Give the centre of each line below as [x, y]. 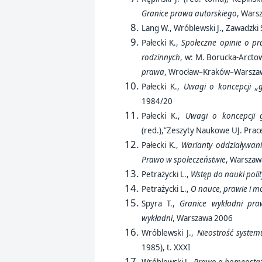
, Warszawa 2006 [204, 218]
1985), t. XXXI [167, 248]
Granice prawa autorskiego [189, 14]
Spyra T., [161, 204]
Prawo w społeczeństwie [184, 160]
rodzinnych [161, 58]
